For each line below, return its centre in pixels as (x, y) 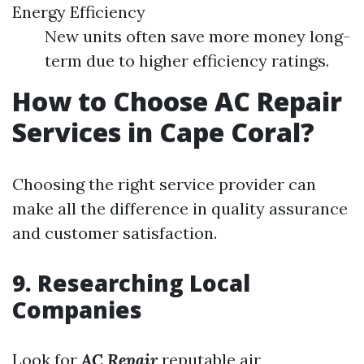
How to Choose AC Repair (177, 101)
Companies (77, 310)
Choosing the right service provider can (164, 184)
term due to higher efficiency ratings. (187, 61)
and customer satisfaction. (115, 233)
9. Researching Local (131, 283)
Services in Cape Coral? (163, 132)
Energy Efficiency (79, 12)
